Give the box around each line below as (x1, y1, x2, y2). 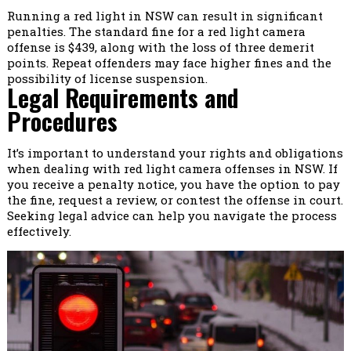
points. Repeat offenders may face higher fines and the (6, 54, 331, 71)
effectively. (6, 223, 71, 239)
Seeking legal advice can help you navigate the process (6, 207, 337, 223)
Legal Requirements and (6, 79, 239, 115)
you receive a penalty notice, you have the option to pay (6, 175, 340, 192)
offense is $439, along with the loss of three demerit (6, 38, 314, 55)
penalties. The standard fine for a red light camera (6, 23, 306, 39)
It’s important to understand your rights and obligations (6, 144, 343, 161)
